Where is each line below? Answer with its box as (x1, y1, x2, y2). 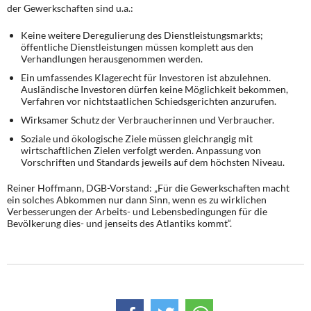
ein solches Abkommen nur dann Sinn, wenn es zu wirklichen (7, 194, 267, 205)
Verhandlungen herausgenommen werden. (21, 53, 203, 65)
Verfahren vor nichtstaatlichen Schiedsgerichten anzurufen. (21, 95, 276, 107)
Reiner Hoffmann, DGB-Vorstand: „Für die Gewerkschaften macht (7, 182, 289, 194)
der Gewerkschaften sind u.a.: (7, 2, 133, 14)
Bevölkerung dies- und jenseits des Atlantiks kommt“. (7, 217, 232, 229)
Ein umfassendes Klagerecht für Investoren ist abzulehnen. (21, 72, 271, 83)
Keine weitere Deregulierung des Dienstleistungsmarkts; (21, 29, 263, 41)
